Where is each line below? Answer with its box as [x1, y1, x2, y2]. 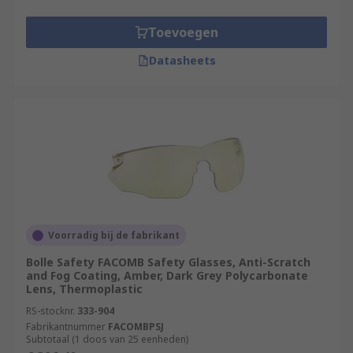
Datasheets [148, 53, 216, 68]
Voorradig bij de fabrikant [48, 229, 180, 242]
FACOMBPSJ [108, 320, 164, 333]
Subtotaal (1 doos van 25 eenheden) [26, 333, 188, 346]
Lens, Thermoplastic [26, 281, 143, 296]
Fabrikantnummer [26, 320, 106, 333]
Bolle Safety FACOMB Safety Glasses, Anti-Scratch [26, 255, 310, 269]
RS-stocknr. [26, 304, 75, 318]
